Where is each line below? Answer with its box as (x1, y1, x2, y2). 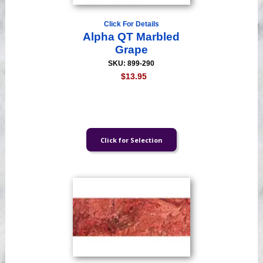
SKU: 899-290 (108, 59, 155, 68)
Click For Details (103, 20, 159, 29)
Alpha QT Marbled (83, 31, 180, 43)
